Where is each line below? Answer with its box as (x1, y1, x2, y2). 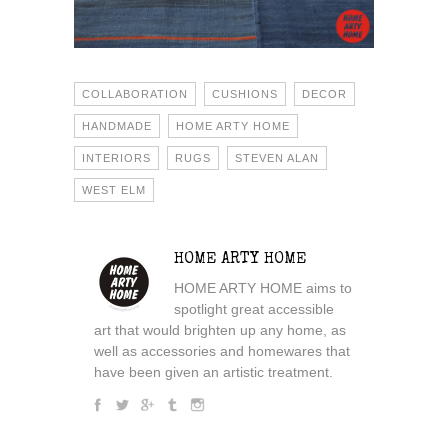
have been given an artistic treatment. (94, 364, 333, 381)
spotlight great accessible (174, 301, 334, 318)
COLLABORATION (82, 88, 188, 101)
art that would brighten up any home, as (94, 322, 346, 339)
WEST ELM (82, 184, 146, 197)
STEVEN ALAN (235, 152, 319, 165)
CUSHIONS (212, 88, 278, 101)
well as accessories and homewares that (94, 343, 350, 360)
